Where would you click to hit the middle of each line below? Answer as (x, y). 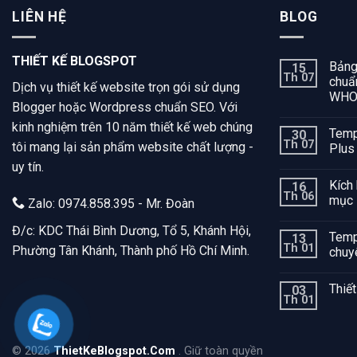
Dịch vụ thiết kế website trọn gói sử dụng (126, 87)
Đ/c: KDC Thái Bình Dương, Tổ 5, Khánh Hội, (131, 231)
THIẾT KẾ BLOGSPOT (75, 61)
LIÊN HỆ (40, 17)
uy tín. (28, 167)
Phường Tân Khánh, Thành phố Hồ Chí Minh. (131, 251)
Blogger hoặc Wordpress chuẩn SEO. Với (125, 107)
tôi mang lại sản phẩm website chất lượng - (133, 147)
